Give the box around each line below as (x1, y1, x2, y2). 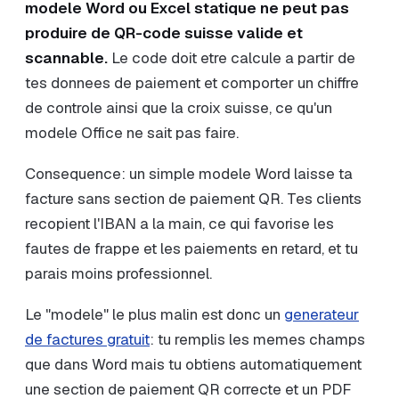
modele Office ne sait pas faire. (25, 123, 239, 142)
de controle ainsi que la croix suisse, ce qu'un (25, 98, 332, 118)
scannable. (25, 48, 108, 68)
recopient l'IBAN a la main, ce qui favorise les (25, 214, 334, 233)
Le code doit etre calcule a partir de (108, 48, 355, 68)
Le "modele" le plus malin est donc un (25, 305, 284, 324)
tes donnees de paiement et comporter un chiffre (25, 73, 359, 93)
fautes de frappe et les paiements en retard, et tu (25, 239, 358, 258)
